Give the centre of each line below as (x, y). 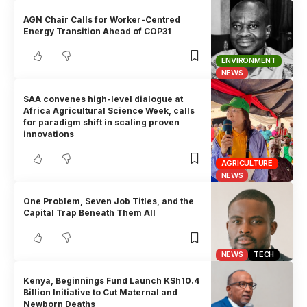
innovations (49, 134)
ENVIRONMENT (248, 61)
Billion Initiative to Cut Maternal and (101, 293)
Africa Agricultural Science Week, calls (109, 110)
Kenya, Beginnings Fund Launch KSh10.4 (112, 281)
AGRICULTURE (247, 163)
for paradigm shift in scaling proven (102, 122)
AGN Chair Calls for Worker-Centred (102, 19)
